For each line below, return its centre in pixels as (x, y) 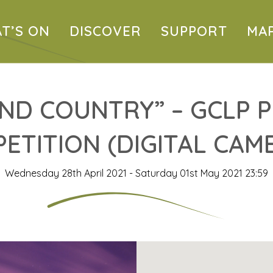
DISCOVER (105, 31)
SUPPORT (194, 31)
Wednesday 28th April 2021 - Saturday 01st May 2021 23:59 (136, 173)
